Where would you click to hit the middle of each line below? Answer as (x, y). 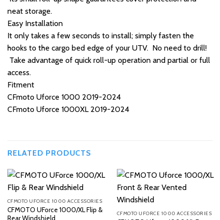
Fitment (21, 85)
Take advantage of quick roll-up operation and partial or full (109, 60)
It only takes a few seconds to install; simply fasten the (101, 36)
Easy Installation (35, 24)
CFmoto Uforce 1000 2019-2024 (64, 97)
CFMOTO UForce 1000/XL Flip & (55, 210)
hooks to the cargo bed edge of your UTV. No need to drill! (107, 48)
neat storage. (30, 11)
